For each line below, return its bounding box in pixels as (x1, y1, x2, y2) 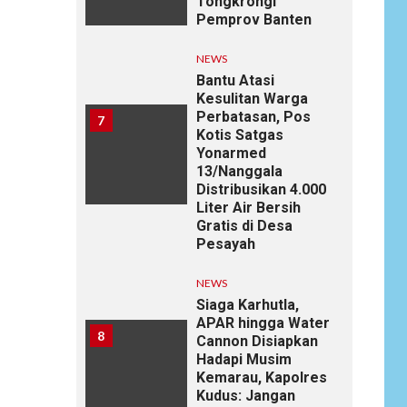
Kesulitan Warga (195, 89, 308, 107)
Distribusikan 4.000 (195, 180, 326, 198)
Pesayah (195, 234, 255, 253)
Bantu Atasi (195, 71, 274, 89)
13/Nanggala (195, 162, 283, 180)
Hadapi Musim (195, 350, 292, 368)
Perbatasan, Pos (195, 107, 311, 125)
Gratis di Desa (195, 216, 293, 234)
